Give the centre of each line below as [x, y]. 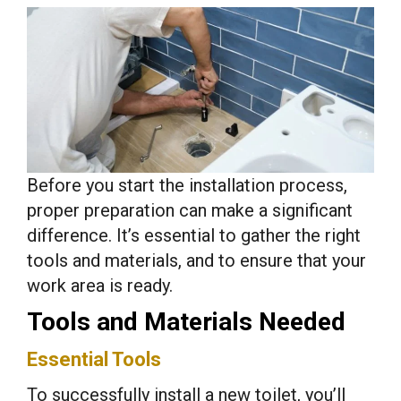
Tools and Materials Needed [186, 321]
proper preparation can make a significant [190, 210]
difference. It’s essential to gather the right [194, 235]
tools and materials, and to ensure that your [196, 260]
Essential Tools [94, 359]
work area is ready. [100, 285]
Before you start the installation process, [187, 185]
